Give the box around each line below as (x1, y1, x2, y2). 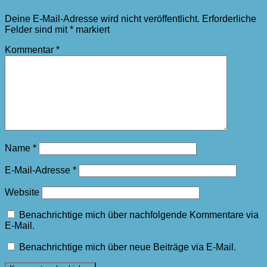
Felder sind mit (5, 24, 70, 35)
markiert (73, 24, 110, 35)
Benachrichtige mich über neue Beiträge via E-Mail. (19, 242, 236, 253)
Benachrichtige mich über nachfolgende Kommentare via (19, 210, 259, 221)
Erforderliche (202, 14, 256, 24)
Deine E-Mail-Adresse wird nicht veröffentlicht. (5, 14, 200, 24)
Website (5, 187, 39, 198)
